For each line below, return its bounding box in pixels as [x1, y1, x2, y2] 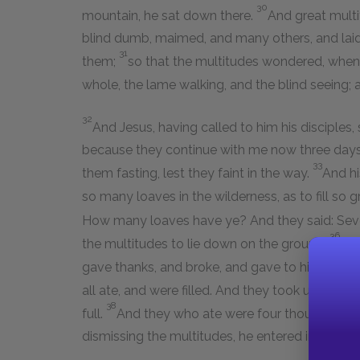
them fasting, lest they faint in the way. [82, 166, 313, 182]
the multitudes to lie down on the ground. [82, 236, 329, 252]
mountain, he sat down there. [82, 8, 256, 24]
